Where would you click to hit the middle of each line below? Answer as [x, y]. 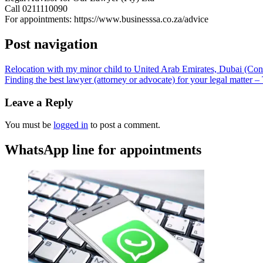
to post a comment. [124, 125]
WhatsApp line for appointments [103, 150]
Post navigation [51, 44]
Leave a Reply [39, 102]
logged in [71, 125]
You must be [29, 125]
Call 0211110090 [36, 9]
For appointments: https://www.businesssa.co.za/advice [107, 19]
